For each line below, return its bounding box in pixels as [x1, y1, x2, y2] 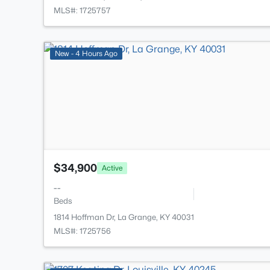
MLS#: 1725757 [54, 5, 111, 16]
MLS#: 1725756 [54, 226, 111, 236]
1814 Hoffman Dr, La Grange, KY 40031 [54, 212, 194, 222]
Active [102, 163, 122, 172]
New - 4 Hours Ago [55, 49, 118, 58]
